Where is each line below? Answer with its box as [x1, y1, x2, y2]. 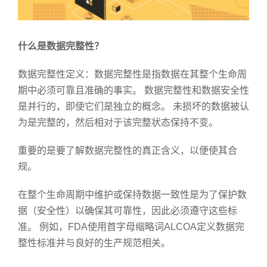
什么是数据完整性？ [18, 41, 104, 52]
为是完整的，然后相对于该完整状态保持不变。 [18, 117, 218, 128]
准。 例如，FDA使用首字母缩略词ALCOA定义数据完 [18, 222, 244, 232]
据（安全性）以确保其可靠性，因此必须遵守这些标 [18, 206, 237, 216]
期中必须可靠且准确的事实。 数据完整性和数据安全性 [18, 85, 249, 96]
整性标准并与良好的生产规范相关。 [18, 238, 170, 249]
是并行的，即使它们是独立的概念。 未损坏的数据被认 [18, 101, 249, 112]
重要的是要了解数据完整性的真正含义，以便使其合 [18, 145, 237, 156]
